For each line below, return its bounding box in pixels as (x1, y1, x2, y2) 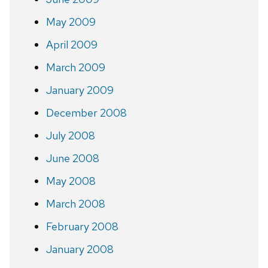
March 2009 (45, 60, 105, 74)
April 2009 (45, 37, 98, 51)
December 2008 (45, 105, 127, 120)
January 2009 (45, 83, 114, 97)
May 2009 (45, 14, 96, 29)
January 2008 (45, 242, 114, 256)
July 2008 (45, 128, 95, 142)
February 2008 (45, 219, 118, 233)
